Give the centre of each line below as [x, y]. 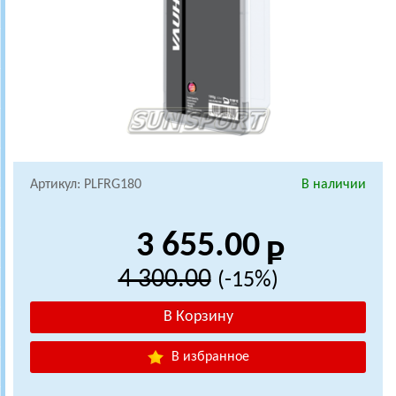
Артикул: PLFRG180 [86, 184]
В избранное [208, 357]
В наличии [334, 184]
